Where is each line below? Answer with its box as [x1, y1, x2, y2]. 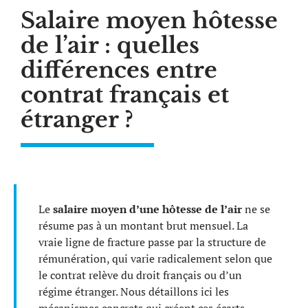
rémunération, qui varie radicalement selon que [38, 251, 272, 266]
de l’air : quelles [21, 32, 199, 59]
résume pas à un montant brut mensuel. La [38, 218, 248, 233]
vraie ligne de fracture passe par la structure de [38, 234, 266, 250]
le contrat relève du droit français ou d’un [38, 267, 242, 283]
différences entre [21, 56, 217, 84]
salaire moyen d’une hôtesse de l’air [53, 201, 242, 217]
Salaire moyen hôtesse [21, 7, 278, 34]
